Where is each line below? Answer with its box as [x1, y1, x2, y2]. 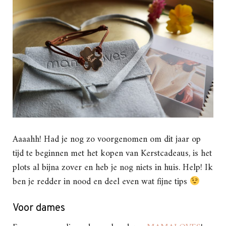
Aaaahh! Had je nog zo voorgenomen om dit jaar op [13, 131, 201, 147]
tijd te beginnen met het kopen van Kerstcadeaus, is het [13, 145, 212, 161]
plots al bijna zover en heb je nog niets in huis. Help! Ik [13, 159, 213, 176]
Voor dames [13, 201, 65, 215]
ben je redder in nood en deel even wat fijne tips [13, 174, 190, 190]
